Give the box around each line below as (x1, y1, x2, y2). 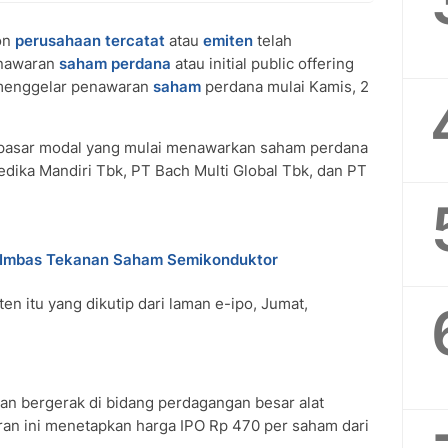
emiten (203, 31, 253, 50)
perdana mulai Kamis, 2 (201, 77, 369, 96)
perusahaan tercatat (15, 31, 165, 50)
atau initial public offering (171, 54, 354, 73)
